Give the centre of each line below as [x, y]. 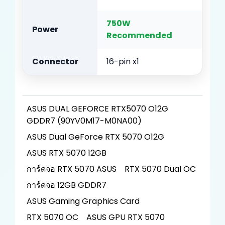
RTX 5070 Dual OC [160, 169]
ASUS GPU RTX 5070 [126, 217]
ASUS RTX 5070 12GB [67, 153]
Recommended [139, 35]
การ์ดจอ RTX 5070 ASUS [72, 169]
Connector [55, 62]
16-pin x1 [123, 62]
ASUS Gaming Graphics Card [83, 201]
